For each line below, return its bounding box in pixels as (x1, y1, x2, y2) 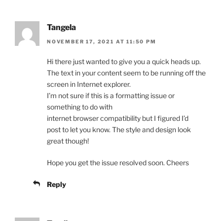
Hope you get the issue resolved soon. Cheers (47, 158, 189, 167)
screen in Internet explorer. (47, 79, 131, 88)
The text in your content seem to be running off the (47, 68, 206, 77)
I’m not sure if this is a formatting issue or (47, 91, 175, 100)
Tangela (47, 23, 76, 33)
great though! (47, 136, 89, 145)
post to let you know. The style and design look (47, 125, 191, 134)
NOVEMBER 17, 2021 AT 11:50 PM (47, 38, 156, 44)
